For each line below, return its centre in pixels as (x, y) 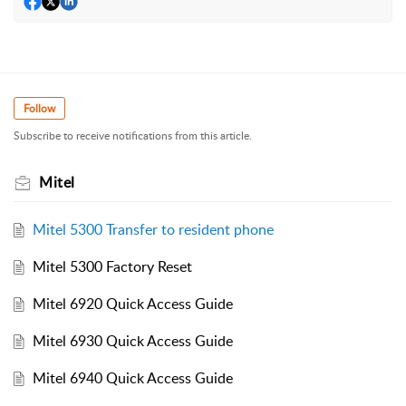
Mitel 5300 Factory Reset (112, 267)
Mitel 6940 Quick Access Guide (132, 378)
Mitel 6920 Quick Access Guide (132, 304)
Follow (39, 109)
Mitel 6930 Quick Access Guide (132, 341)
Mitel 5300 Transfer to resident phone (153, 230)
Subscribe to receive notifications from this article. (133, 136)
